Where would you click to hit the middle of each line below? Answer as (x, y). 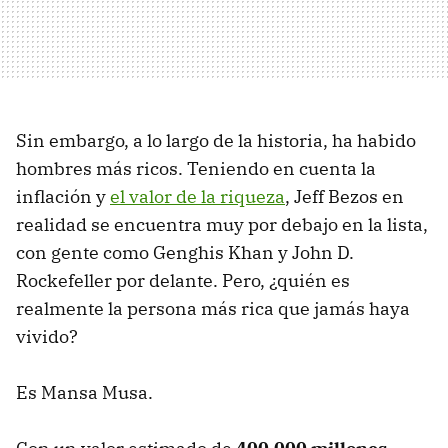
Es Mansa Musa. (84, 392)
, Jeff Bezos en (344, 196)
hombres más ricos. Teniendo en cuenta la (196, 168)
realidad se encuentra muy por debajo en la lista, (222, 224)
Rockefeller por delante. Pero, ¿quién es (183, 280)
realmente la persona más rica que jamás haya (213, 308)
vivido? (47, 336)
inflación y (63, 196)
